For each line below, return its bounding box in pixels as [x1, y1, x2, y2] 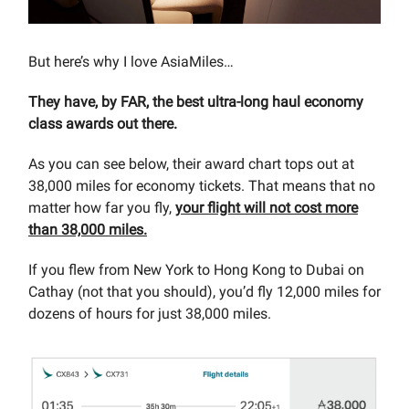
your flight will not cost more [175, 198, 358, 216]
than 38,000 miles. [28, 220, 147, 238]
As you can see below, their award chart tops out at [28, 154, 354, 173]
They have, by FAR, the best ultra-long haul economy [28, 92, 363, 110]
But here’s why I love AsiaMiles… [28, 52, 234, 70]
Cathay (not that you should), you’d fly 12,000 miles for [28, 282, 381, 300]
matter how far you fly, [28, 198, 175, 216]
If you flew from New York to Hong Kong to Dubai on [28, 260, 364, 278]
